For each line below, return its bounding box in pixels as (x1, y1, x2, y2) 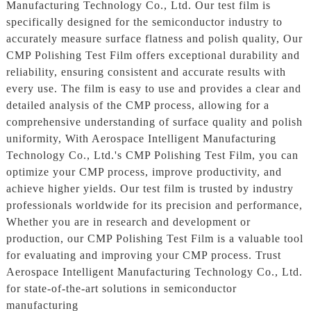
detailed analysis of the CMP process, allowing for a (6, 99, 269, 111)
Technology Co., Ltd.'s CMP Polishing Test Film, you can (6, 149, 299, 161)
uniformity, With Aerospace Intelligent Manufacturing (6, 132, 276, 144)
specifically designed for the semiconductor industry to (6, 15, 283, 28)
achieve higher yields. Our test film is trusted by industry (6, 182, 294, 194)
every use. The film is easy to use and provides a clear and (6, 82, 301, 94)
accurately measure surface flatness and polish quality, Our (6, 32, 303, 44)
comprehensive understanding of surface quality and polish (6, 115, 303, 128)
